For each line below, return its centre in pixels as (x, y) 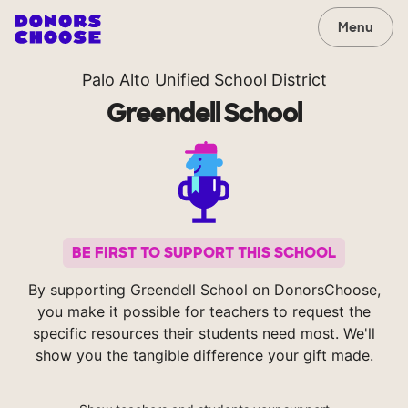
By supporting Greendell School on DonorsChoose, (204, 290)
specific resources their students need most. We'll (204, 334)
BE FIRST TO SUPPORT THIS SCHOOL (204, 253)
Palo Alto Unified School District (204, 80)
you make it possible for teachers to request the (204, 312)
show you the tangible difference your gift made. (204, 356)
